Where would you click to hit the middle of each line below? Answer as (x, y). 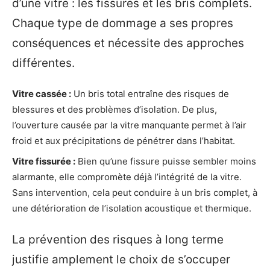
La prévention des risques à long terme (118, 240)
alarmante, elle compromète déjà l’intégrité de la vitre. (127, 177)
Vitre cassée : (42, 94)
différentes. (43, 63)
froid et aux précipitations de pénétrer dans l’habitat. (124, 141)
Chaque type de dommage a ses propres (123, 23)
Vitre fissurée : (44, 161)
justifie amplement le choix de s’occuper (121, 259)
